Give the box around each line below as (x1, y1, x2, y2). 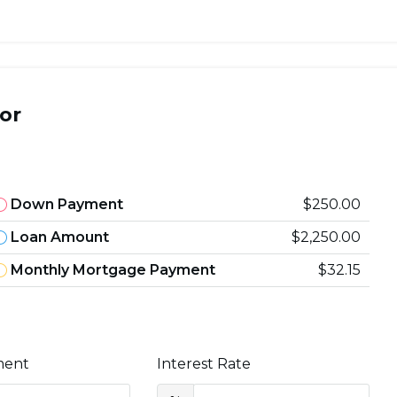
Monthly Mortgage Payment (11, 261, 216, 278)
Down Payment (11, 195, 124, 213)
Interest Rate (156, 355, 251, 372)
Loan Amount (11, 228, 110, 245)
